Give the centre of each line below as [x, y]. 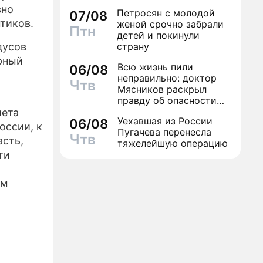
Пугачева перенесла [164, 132]
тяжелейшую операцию [173, 143]
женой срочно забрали [170, 24]
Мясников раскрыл [162, 89]
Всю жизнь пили [155, 67]
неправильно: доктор [167, 78]
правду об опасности [167, 100]
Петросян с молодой [166, 13]
